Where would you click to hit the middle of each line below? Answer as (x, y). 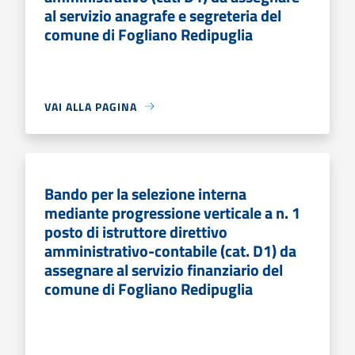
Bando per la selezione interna (145, 193)
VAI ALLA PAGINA (91, 106)
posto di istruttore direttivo (136, 231)
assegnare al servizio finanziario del (164, 269)
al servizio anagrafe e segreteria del (163, 15)
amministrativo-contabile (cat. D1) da (170, 250)
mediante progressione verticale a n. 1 (172, 212)
